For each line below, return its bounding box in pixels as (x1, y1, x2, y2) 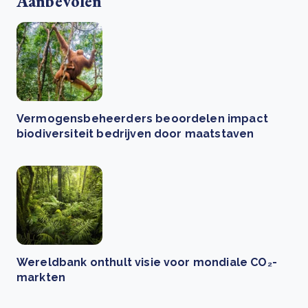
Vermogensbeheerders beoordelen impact (16, 112, 268, 126)
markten (16, 271, 66, 285)
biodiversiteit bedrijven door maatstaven (16, 127, 254, 141)
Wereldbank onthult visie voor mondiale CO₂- (16, 256, 277, 269)
